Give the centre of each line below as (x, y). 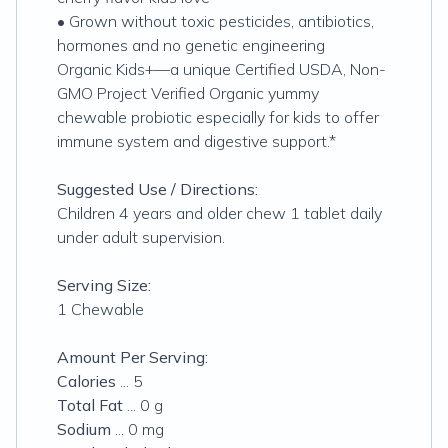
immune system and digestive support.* (196, 141)
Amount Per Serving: (132, 357)
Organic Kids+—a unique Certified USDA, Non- (221, 69)
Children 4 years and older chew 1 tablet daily (219, 213)
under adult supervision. (141, 237)
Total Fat (90, 405)
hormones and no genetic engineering (191, 45)
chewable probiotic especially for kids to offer (218, 117)
